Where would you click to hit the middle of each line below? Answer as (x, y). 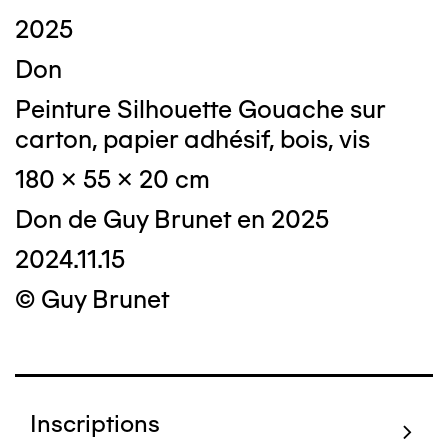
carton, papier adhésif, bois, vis (192, 139)
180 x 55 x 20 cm (112, 179)
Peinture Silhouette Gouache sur (200, 109)
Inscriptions (95, 423)
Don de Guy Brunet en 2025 (172, 219)
